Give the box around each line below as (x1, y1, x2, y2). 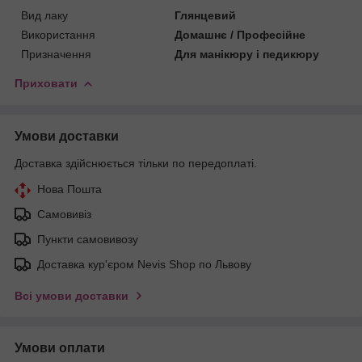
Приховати (15, 76, 78, 90)
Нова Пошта (37, 182, 102, 196)
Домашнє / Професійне (175, 27, 306, 41)
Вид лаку (21, 8, 68, 22)
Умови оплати (15, 340, 105, 355)
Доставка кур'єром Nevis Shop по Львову (37, 257, 251, 271)
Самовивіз (37, 207, 91, 221)
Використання (21, 27, 95, 41)
